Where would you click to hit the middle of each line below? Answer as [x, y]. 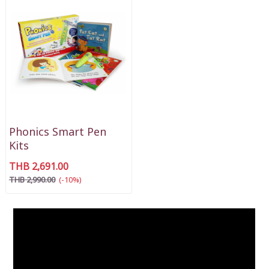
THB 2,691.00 [38, 167]
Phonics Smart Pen [57, 133]
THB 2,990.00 [32, 180]
